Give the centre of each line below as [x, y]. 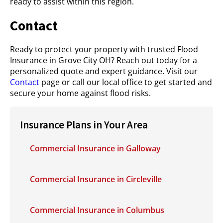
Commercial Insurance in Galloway [95, 148]
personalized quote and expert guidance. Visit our [104, 71]
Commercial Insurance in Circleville [96, 179]
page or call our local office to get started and [126, 82]
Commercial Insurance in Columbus [97, 210]
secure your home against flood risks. [80, 93]
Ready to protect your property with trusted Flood [104, 49]
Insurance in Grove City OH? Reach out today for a [104, 60]
